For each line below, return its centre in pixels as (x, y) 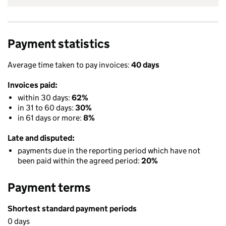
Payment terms (49, 187)
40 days (145, 65)
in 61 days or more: (50, 118)
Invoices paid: (33, 85)
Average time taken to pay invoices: (69, 65)
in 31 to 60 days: (46, 108)
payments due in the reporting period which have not (109, 151)
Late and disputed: (41, 138)
